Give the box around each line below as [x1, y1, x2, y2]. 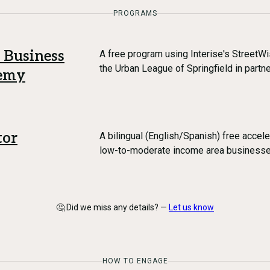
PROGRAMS [113, 9, 157, 17]
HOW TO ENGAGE [102, 257, 168, 265]
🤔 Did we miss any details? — [56, 202, 167, 212]
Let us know [169, 202, 214, 212]
